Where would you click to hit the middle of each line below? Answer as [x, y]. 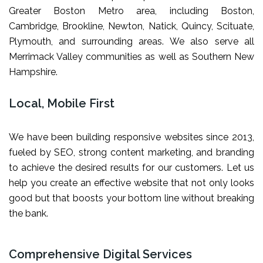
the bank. [28, 213]
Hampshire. [33, 72]
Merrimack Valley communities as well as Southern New [131, 56]
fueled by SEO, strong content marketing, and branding [131, 152]
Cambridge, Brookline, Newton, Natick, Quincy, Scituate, [131, 26]
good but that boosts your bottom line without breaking [131, 198]
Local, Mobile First [62, 103]
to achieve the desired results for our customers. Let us [131, 167]
